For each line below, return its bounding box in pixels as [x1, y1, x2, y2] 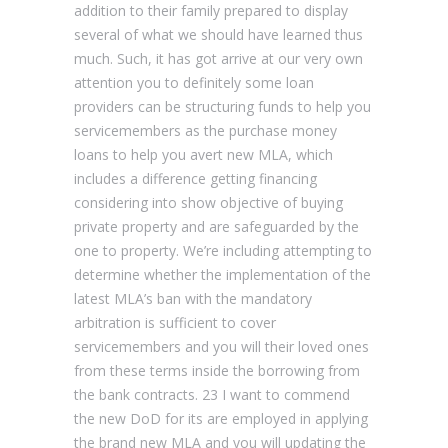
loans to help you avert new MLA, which [74, 144, 333, 164]
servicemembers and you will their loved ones [74, 336, 369, 356]
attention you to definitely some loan [74, 72, 314, 92]
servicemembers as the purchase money [74, 120, 337, 140]
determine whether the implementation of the [74, 264, 371, 284]
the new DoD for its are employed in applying [74, 408, 368, 428]
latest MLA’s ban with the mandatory [74, 288, 312, 308]
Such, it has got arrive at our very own [113, 48, 363, 68]
